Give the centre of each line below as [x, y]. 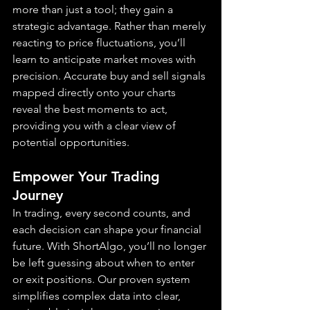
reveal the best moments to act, [91, 109]
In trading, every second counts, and [103, 213]
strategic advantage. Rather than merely [110, 26]
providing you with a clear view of [95, 126]
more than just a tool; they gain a [94, 10]
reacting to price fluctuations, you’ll [100, 43]
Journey [38, 195]
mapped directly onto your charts [95, 93]
